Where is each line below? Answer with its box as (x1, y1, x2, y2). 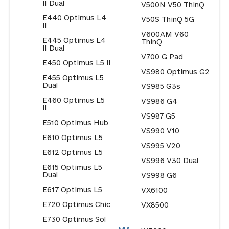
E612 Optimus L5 (42, 148, 103, 156)
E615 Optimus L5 (42, 163, 102, 171)
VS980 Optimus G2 (141, 67, 210, 76)
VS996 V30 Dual (141, 156, 198, 165)
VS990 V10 (141, 127, 179, 135)
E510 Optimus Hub (42, 119, 108, 127)
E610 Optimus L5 (42, 133, 103, 142)
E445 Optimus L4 (42, 36, 106, 44)
